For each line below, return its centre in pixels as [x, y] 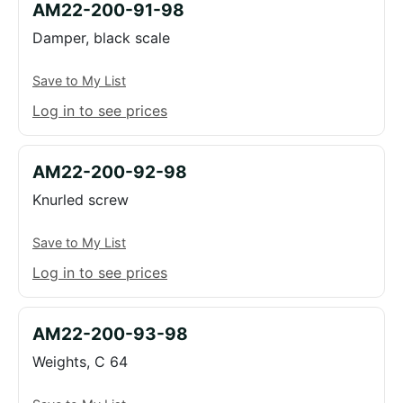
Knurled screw [81, 200]
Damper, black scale [101, 38]
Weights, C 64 [80, 362]
